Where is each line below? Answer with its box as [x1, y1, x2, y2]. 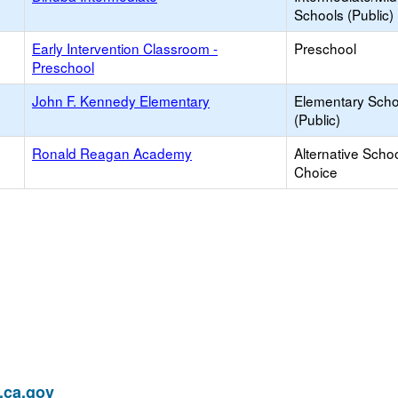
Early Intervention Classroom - [32, 38, 218, 58]
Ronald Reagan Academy [32, 143, 192, 163]
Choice [294, 162, 338, 181]
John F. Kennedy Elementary [32, 91, 210, 110]
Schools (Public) [294, 4, 394, 24]
